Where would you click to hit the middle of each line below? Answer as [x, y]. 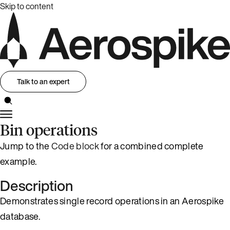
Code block [75, 146]
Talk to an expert [43, 82]
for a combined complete [151, 146]
